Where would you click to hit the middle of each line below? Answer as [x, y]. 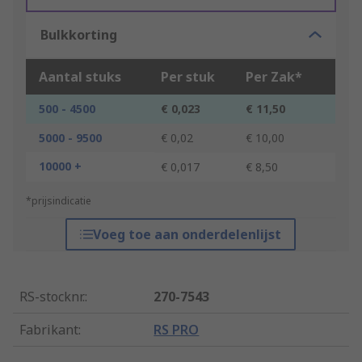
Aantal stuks [80, 77]
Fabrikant [49, 330]
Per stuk [188, 77]
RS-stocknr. [52, 297]
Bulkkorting [79, 35]
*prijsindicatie [59, 201]
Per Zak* [274, 77]
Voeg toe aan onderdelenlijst [187, 235]
